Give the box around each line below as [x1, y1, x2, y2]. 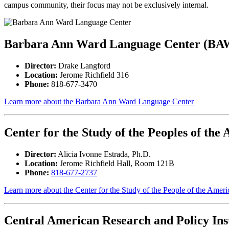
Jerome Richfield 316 [58, 70, 129, 79]
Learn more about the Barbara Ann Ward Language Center [4, 97, 194, 106]
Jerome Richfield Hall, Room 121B [58, 158, 174, 168]
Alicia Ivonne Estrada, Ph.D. [56, 149, 151, 158]
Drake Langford [56, 61, 110, 70]
